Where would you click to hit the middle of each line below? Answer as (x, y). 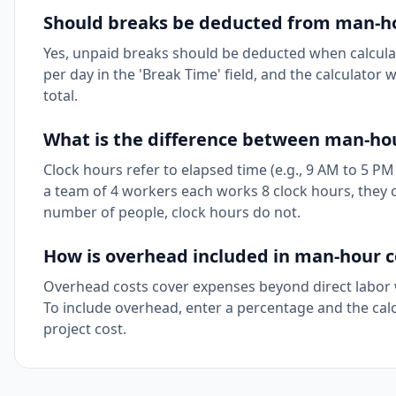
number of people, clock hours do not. (172, 212)
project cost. (85, 329)
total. (61, 95)
